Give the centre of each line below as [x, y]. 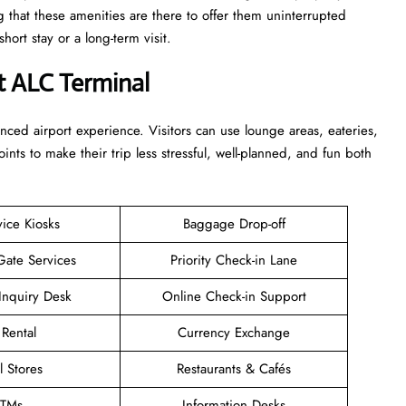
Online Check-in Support [234, 296]
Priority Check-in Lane [234, 260]
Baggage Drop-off [234, 223]
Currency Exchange [234, 332]
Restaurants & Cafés [234, 368]
